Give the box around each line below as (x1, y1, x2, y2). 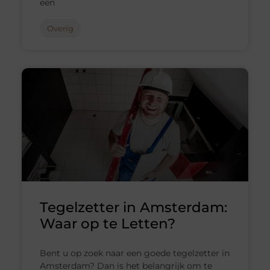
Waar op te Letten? (39, 215, 175, 232)
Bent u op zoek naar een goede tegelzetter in (39, 247, 230, 259)
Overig (46, 23, 74, 33)
